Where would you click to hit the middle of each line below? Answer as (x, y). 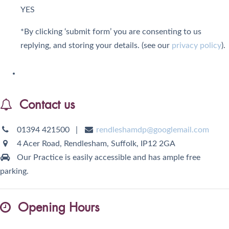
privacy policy (197, 45)
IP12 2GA (158, 143)
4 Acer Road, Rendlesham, (63, 143)
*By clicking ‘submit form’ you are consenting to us (111, 31)
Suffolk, (124, 143)
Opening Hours (55, 207)
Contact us (44, 105)
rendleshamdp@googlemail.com (153, 130)
